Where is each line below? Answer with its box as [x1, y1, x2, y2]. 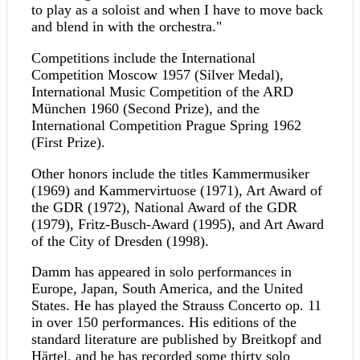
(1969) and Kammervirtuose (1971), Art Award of [31, 182, 322, 198]
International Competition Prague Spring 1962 [31, 117, 301, 134]
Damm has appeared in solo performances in [31, 264, 292, 280]
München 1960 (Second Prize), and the [31, 100, 260, 117]
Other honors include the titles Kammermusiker [31, 165, 309, 182]
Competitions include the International [31, 50, 256, 67]
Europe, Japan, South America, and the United [31, 280, 303, 297]
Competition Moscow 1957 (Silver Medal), [31, 67, 284, 84]
